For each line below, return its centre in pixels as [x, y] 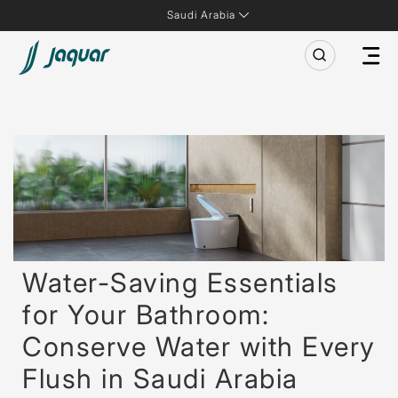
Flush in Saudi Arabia [160, 378]
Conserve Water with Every [199, 346]
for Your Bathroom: [146, 314]
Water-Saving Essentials [180, 282]
